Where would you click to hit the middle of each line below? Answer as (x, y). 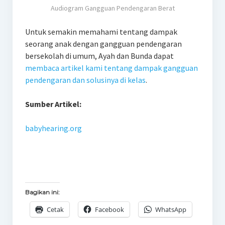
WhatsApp (171, 209)
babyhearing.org (53, 128)
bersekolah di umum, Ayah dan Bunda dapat (99, 55)
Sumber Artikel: (53, 104)
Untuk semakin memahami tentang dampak (101, 31)
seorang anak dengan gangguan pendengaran (103, 43)
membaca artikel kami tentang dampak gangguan (111, 68)
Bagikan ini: (42, 192)
